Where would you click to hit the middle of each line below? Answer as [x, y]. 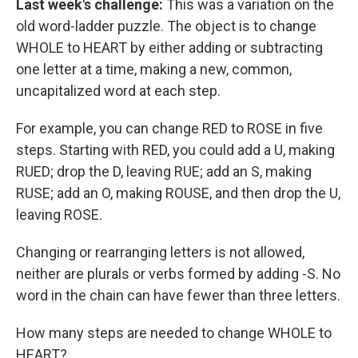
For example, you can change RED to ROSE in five [169, 128]
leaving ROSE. [59, 215]
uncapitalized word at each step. [118, 91]
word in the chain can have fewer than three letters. [178, 295]
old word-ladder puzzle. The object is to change [166, 26]
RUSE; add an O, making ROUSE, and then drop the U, [178, 193]
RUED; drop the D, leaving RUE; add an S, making [164, 171]
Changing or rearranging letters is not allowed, [160, 252]
